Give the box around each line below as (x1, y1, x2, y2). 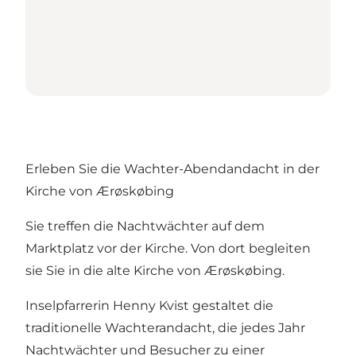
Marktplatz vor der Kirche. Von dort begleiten (25, 240, 311, 256)
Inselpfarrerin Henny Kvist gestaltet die (25, 297, 273, 313)
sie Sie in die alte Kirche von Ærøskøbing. (25, 262, 284, 278)
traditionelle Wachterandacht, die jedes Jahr (25, 319, 305, 335)
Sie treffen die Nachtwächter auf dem (25, 218, 265, 234)
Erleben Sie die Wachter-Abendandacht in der (25, 161, 319, 176)
